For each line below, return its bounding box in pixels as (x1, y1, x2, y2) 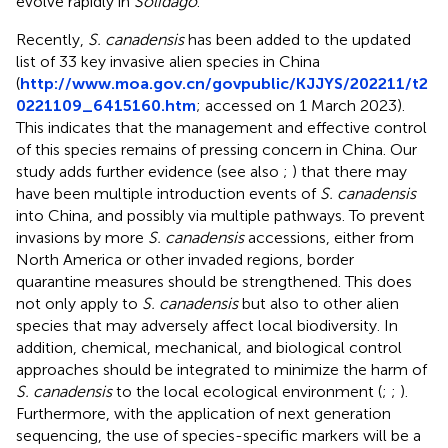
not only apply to (16, 293, 142, 313)
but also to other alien (238, 293, 399, 313)
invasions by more (16, 227, 148, 247)
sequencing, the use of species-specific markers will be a (16, 425, 421, 445)
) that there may (292, 161, 407, 181)
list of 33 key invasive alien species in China (16, 51, 320, 71)
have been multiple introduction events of (16, 183, 320, 203)
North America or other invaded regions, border (16, 249, 354, 269)
